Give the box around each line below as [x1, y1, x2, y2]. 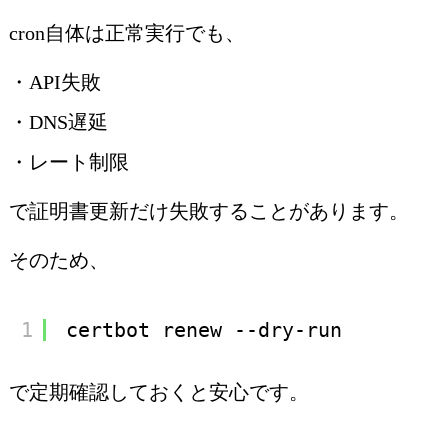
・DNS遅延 [8, 111, 108, 134]
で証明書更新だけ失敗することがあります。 [8, 200, 409, 223]
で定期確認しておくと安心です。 [8, 380, 309, 403]
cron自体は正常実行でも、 [8, 22, 245, 45]
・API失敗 [8, 71, 101, 94]
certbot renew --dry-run [66, 318, 343, 343]
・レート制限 [8, 151, 129, 174]
